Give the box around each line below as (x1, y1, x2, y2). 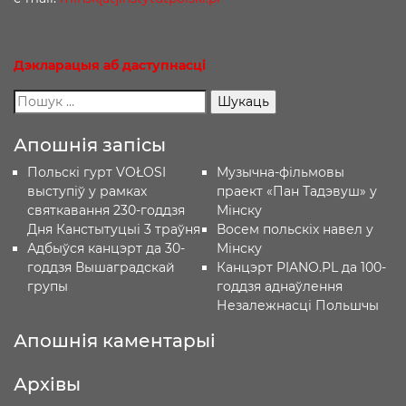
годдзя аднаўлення (216, 278, 343, 295)
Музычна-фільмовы (216, 164, 344, 180)
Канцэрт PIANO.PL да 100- (216, 259, 386, 275)
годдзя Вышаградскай (27, 259, 175, 275)
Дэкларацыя (14, 57, 100, 73)
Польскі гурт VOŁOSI (27, 164, 166, 180)
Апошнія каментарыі (14, 330, 216, 352)
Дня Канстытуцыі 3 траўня (27, 221, 200, 237)
